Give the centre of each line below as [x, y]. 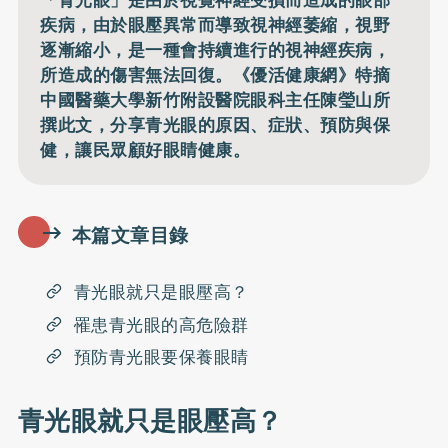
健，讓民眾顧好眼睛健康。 [145, 149]
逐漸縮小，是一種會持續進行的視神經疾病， [215, 49]
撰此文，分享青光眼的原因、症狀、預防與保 [215, 124]
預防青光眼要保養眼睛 [161, 357]
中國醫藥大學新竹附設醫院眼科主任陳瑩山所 [215, 99]
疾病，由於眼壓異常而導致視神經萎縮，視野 [215, 24]
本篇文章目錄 [130, 236]
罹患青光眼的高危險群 [161, 324]
